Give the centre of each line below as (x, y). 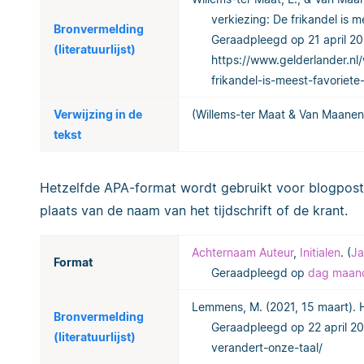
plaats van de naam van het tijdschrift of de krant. (194, 210)
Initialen (320, 252)
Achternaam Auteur (243, 252)
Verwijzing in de (98, 114)
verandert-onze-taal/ (267, 347)
